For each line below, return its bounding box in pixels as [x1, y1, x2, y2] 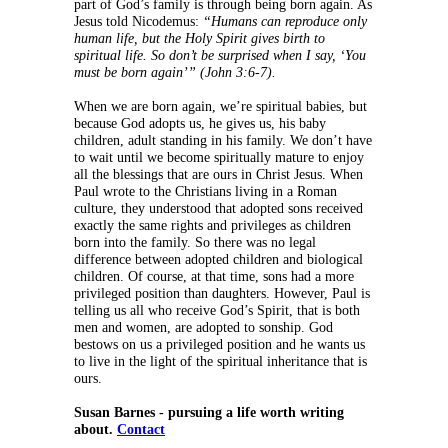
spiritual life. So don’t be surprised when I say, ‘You [74, 48, 366, 64]
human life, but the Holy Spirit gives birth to [74, 31, 325, 47]
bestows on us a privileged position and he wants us [74, 337, 365, 353]
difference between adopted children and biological [74, 252, 363, 268]
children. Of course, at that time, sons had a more [74, 269, 354, 285]
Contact [117, 422, 165, 438]
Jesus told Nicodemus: [74, 14, 203, 30]
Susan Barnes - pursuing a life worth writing [74, 405, 344, 421]
